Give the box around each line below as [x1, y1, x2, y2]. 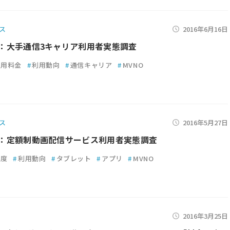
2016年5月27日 [183, 118, 228, 127]
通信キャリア [70, 60, 112, 70]
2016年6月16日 [183, 24, 228, 34]
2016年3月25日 [183, 211, 228, 221]
